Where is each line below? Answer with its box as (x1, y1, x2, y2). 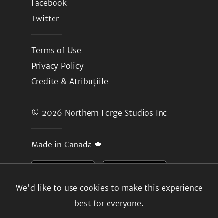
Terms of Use (31, 45, 81, 55)
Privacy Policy (31, 61, 84, 71)
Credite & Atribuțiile (31, 76, 108, 86)
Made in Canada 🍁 (31, 140, 102, 149)
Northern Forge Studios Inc (65, 108, 167, 118)
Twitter (31, 14, 59, 23)
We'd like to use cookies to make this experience (16, 183, 202, 193)
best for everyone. (74, 199, 144, 209)
